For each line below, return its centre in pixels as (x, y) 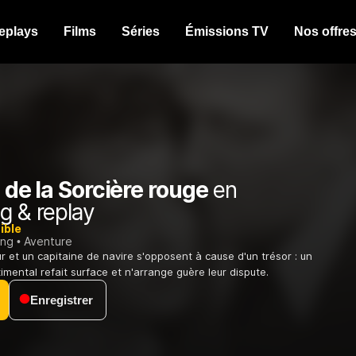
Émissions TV (227, 31)
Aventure (48, 242)
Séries (141, 31)
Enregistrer (62, 300)
